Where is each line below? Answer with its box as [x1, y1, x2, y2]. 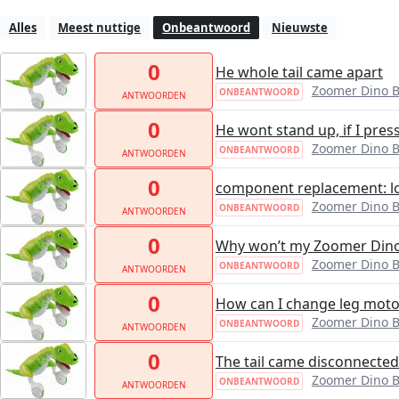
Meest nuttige [58, 20, 141, 37]
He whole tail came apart [215, 61, 383, 82]
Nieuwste [272, 20, 328, 37]
